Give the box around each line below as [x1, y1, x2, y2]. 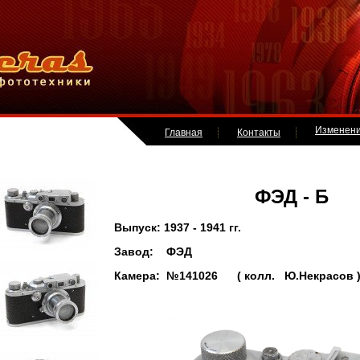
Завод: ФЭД [114, 245, 192, 259]
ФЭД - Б [114, 186, 329, 208]
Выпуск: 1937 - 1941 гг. [114, 221, 241, 235]
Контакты [237, 127, 280, 138]
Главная [165, 127, 202, 138]
